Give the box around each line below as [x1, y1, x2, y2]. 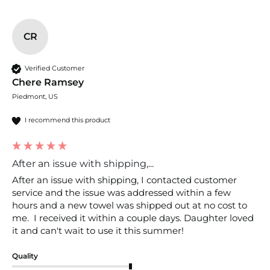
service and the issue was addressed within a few [12, 186, 231, 198]
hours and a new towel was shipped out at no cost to [12, 199, 247, 211]
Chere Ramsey [12, 76, 84, 88]
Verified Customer [25, 64, 84, 73]
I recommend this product [25, 116, 110, 125]
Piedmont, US [12, 92, 58, 101]
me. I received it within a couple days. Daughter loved [12, 212, 254, 224]
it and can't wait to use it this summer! [12, 224, 186, 236]
